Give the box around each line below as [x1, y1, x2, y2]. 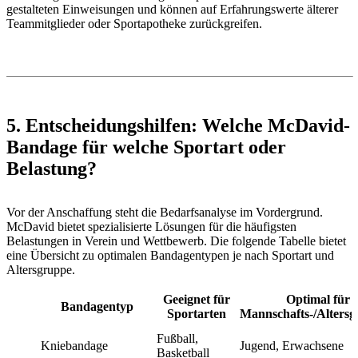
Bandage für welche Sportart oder [6, 137, 286, 158]
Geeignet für [163, 292, 230, 307]
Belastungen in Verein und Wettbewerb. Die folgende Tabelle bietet [6, 234, 346, 249]
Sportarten [167, 307, 226, 321]
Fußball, [157, 332, 198, 346]
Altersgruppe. [6, 263, 75, 277]
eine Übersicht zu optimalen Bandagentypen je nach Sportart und [6, 249, 334, 263]
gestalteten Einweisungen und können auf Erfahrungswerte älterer [6, 2, 338, 17]
